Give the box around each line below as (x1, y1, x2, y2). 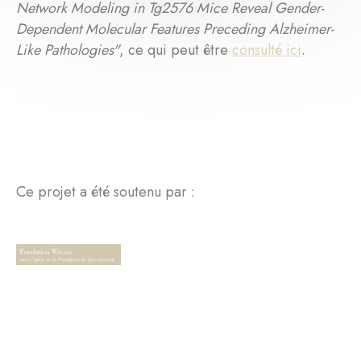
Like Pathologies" (16, 39, 119, 61)
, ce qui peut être (119, 39, 232, 61)
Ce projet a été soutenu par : (16, 181, 195, 203)
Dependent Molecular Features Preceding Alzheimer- (16, 19, 334, 40)
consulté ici (232, 39, 301, 61)
